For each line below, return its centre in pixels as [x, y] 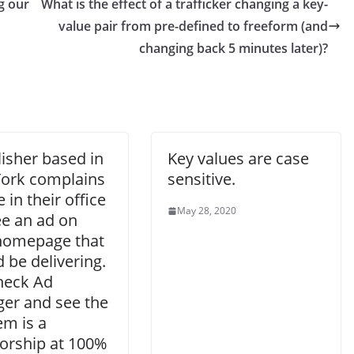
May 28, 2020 [207, 211]
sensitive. [201, 179]
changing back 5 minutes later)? [233, 49]
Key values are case [238, 159]
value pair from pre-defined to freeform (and [193, 26]
